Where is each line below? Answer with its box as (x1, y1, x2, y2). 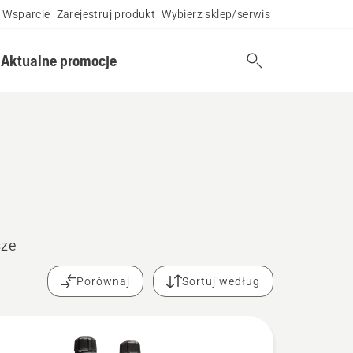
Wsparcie (2, 8, 50, 20)
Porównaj (76, 275, 131, 288)
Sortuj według (182, 275, 261, 288)
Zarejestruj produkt (56, 8, 156, 20)
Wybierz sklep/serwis (162, 8, 271, 20)
